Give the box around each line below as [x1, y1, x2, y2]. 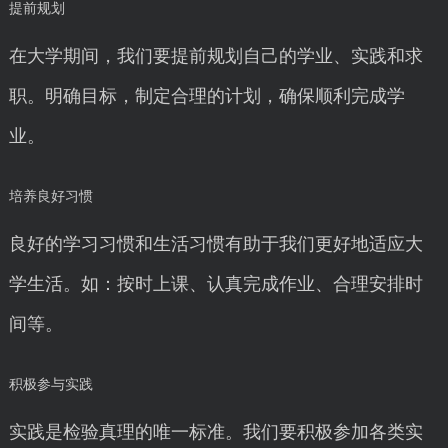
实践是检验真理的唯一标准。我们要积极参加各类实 [8, 422, 423, 442]
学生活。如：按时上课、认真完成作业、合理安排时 [8, 274, 423, 294]
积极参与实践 [8, 377, 93, 392]
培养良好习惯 [8, 189, 93, 204]
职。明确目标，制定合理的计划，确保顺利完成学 [8, 86, 405, 106]
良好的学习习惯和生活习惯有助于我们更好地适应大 [8, 234, 423, 254]
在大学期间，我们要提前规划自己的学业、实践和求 [8, 46, 423, 66]
